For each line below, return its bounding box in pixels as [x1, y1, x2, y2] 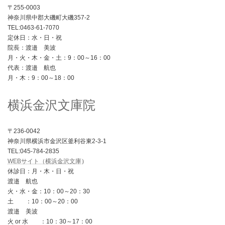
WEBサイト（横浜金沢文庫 [8, 158, 81, 165]
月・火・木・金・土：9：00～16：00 [8, 54, 110, 61]
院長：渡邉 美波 [8, 44, 56, 51]
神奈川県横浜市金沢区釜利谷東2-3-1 [8, 138, 106, 145]
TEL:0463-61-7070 [8, 24, 59, 31]
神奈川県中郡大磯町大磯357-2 [8, 14, 90, 21]
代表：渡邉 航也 [8, 64, 56, 71]
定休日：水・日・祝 [8, 34, 62, 41]
